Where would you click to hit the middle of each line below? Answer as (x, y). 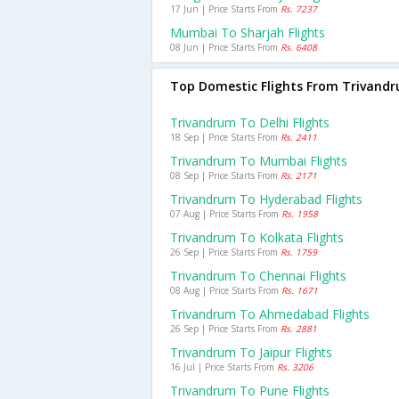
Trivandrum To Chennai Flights (258, 276)
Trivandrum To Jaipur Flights (251, 352)
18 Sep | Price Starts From (225, 137)
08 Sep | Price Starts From (225, 175)
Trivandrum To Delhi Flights (250, 122)
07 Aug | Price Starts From (226, 214)
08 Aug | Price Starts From (226, 290)
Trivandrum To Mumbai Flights (259, 161)
